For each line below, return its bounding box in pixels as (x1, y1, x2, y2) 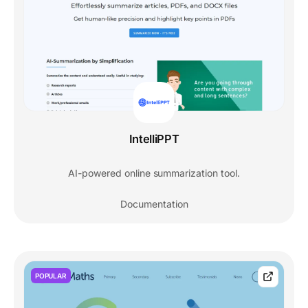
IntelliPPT (129, 131, 179, 146)
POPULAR (35, 271, 67, 280)
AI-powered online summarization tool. (68, 166, 240, 179)
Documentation (120, 197, 188, 210)
